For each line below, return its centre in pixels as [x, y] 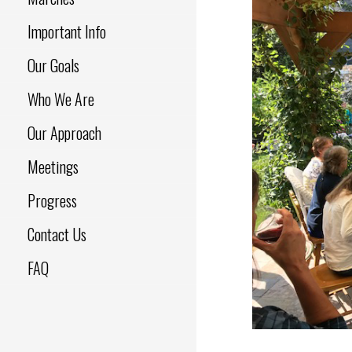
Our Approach [64, 133]
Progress [52, 201]
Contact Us [57, 235]
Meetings [53, 167]
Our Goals [53, 66]
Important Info [67, 32]
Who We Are [61, 99]
